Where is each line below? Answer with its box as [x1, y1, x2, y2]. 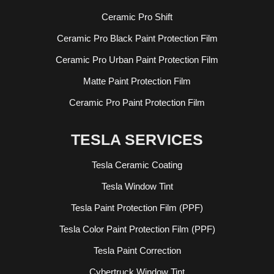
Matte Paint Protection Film [83, 75, 191, 86]
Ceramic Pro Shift [102, 11, 172, 22]
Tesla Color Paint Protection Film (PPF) [59, 223, 215, 234]
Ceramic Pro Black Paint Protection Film [56, 32, 218, 43]
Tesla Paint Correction [93, 245, 181, 256]
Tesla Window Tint [101, 180, 173, 191]
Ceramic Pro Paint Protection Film [69, 97, 205, 108]
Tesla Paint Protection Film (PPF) [71, 202, 203, 213]
